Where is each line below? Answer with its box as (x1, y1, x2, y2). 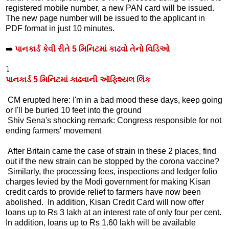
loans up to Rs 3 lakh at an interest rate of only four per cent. (6, 208, 223, 217)
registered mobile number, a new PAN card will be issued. (6, 4, 216, 13)
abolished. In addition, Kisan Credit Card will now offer (6, 198, 204, 207)
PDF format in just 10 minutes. (6, 24, 114, 33)
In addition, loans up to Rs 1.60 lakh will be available (6, 218, 196, 227)
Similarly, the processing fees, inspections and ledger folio (6, 167, 217, 176)
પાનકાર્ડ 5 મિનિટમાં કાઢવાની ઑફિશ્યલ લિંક (6, 75, 150, 84)
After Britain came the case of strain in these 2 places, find (6, 147, 216, 156)
